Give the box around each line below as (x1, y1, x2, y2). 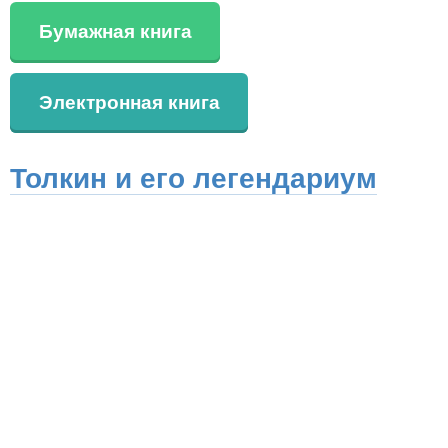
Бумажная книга (38, 21, 192, 43)
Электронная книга (38, 91, 220, 113)
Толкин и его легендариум (10, 163, 377, 194)
